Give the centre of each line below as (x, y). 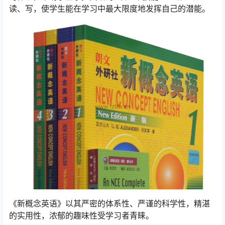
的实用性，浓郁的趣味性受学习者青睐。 (81, 216)
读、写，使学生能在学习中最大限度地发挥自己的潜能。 (109, 9)
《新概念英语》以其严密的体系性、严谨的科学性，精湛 (109, 204)
